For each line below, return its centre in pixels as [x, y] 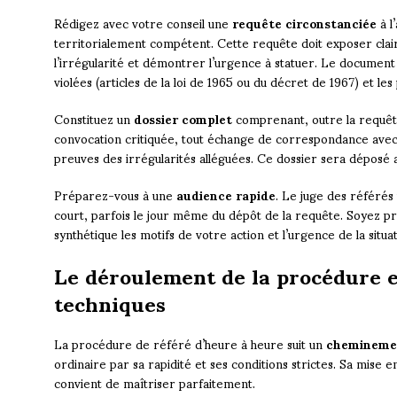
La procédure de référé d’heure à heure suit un [190, 344]
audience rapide [226, 195]
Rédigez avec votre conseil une [143, 23]
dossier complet [183, 119]
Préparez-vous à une [115, 195]
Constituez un [93, 119]
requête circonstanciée [304, 23]
